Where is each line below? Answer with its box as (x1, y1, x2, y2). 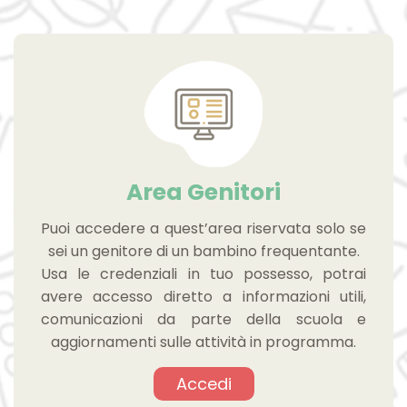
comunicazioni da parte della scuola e (41, 308, 366, 330)
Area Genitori (126, 175, 281, 208)
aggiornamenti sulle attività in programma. (51, 331, 356, 352)
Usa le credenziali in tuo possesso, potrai (41, 263, 366, 284)
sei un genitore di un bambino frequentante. (47, 240, 360, 262)
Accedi (175, 372, 232, 395)
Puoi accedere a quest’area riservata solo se (41, 217, 366, 239)
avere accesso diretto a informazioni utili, (41, 285, 366, 307)
